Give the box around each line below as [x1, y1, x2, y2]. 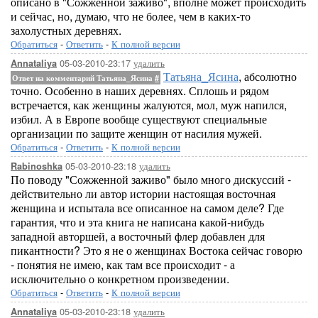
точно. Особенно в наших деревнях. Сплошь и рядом [11, 82, 269, 99]
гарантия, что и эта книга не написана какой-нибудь [11, 214, 264, 230]
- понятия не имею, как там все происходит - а [11, 256, 235, 273]
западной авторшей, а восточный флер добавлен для [11, 228, 265, 244]
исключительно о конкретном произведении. [11, 270, 229, 287]
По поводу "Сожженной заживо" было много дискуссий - [11, 171, 291, 187]
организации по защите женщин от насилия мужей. [11, 125, 262, 141]
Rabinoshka [11, 160, 62, 172]
